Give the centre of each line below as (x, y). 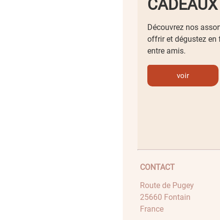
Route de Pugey (167, 186)
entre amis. (166, 51)
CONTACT (157, 167)
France (152, 209)
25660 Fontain (165, 197)
